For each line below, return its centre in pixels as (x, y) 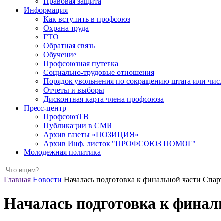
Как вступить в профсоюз (87, 19)
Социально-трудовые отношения (99, 72)
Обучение (60, 55)
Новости (47, 179)
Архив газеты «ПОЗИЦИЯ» (91, 134)
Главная (17, 179)
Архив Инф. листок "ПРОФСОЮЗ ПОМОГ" (120, 143)
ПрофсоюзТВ (66, 117)
